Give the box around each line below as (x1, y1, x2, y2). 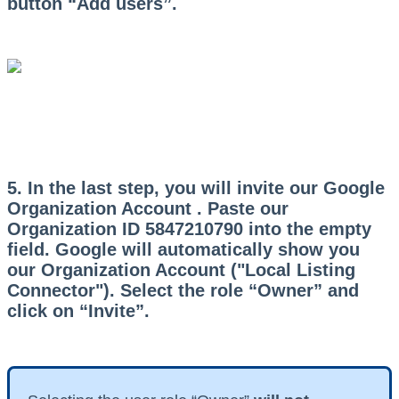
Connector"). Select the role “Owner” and (7, 280, 359, 300)
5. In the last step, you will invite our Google (7, 177, 385, 198)
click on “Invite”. (7, 300, 155, 321)
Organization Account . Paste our (7, 198, 289, 218)
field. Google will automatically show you (7, 239, 360, 259)
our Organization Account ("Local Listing (7, 259, 355, 280)
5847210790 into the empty (145, 218, 371, 239)
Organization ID (7, 218, 145, 239)
